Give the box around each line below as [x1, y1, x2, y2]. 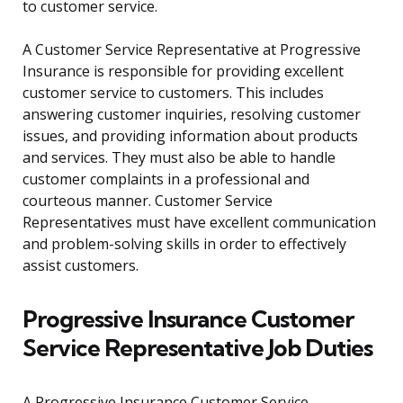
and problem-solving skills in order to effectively [22, 234, 346, 255]
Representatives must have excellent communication [22, 212, 376, 233]
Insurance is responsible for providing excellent [22, 61, 344, 82]
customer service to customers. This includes [22, 83, 324, 103]
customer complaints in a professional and [22, 169, 309, 190]
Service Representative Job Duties [22, 333, 372, 363]
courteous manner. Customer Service [22, 191, 273, 211]
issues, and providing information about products [22, 126, 358, 147]
